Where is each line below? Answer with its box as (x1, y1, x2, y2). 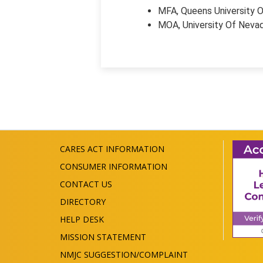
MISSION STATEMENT (60, 231, 146, 242)
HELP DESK (60, 214, 104, 225)
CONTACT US (60, 178, 112, 190)
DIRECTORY (60, 196, 106, 207)
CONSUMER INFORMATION (60, 161, 167, 172)
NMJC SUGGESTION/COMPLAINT (60, 249, 188, 260)
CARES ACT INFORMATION (60, 143, 164, 154)
